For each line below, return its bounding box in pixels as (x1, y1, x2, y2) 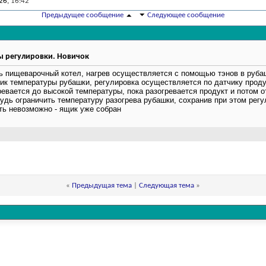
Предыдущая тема (72, 182, 132, 190)
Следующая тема (139, 182, 194, 190)
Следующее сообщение (147, 11, 224, 20)
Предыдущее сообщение (42, 11, 123, 20)
